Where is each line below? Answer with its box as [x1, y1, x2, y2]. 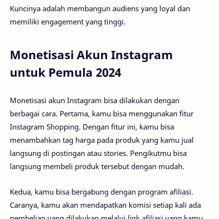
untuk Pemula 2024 [10, 64, 121, 81]
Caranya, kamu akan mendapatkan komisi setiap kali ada [10, 200, 201, 210]
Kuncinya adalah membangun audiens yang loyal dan [10, 3, 190, 14]
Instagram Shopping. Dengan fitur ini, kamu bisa [10, 121, 174, 131]
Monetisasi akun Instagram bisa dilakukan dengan [10, 95, 179, 105]
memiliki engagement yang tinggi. [10, 17, 126, 27]
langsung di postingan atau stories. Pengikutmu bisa [10, 148, 187, 158]
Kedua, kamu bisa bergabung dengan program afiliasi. [10, 187, 193, 197]
